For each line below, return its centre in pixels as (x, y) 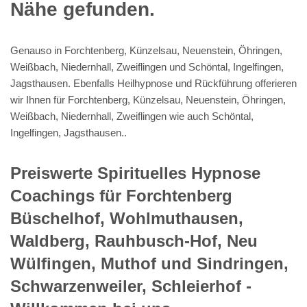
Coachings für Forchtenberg (121, 196)
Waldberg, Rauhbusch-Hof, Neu (134, 241)
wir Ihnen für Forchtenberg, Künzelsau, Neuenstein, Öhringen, (148, 100)
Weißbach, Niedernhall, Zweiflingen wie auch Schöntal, (132, 116)
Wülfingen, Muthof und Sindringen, (149, 264)
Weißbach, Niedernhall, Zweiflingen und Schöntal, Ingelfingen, (147, 67)
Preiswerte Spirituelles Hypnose (135, 173)
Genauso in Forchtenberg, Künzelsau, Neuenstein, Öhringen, (146, 51)
